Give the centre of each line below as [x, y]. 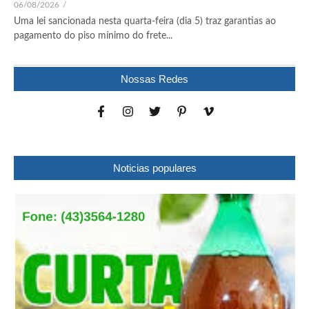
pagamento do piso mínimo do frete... [93, 36]
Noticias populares [154, 168]
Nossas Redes [154, 79]
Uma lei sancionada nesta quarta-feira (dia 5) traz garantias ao [145, 22]
